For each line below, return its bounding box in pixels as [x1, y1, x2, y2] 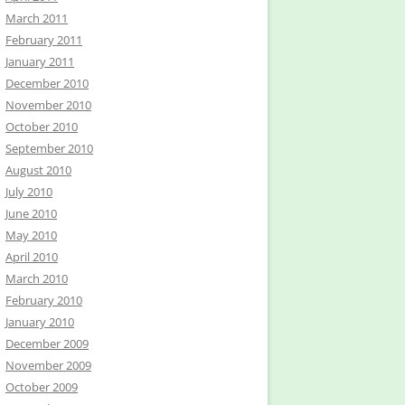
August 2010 [5, 162, 71, 178]
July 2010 [5, 184, 52, 200]
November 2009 [5, 357, 91, 373]
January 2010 [5, 314, 74, 330]
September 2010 [5, 140, 93, 156]
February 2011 [5, 32, 82, 48]
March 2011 [5, 10, 68, 26]
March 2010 [5, 270, 68, 287]
